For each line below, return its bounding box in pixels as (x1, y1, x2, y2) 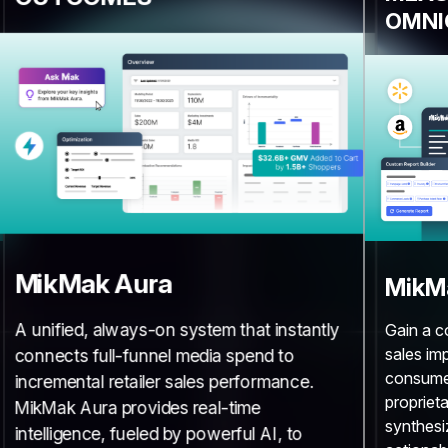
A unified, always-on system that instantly (14, 318, 340, 341)
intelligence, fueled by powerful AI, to (14, 422, 303, 445)
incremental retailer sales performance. (14, 370, 314, 393)
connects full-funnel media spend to (14, 344, 294, 367)
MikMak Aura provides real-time (14, 396, 261, 419)
